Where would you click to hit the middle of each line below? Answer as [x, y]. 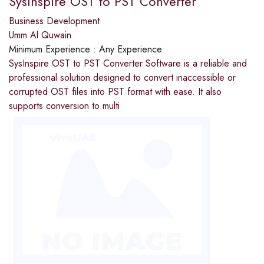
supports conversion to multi [64, 105]
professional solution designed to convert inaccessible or [122, 77]
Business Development [54, 21]
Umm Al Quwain [40, 35]
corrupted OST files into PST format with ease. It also [115, 91]
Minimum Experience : [54, 49]
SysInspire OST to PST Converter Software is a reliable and [128, 63]
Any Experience [131, 49]
